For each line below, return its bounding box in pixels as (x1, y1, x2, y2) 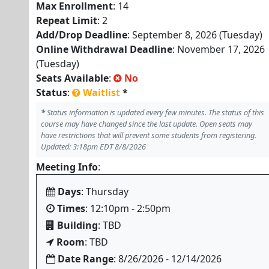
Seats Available (36, 71, 109, 85)
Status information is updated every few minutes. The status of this (45, 107, 264, 118)
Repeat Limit (36, 14, 97, 27)
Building (57, 219, 98, 232)
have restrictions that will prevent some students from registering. (41, 130, 256, 141)
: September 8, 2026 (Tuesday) (127, 28, 262, 41)
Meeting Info (36, 160, 98, 174)
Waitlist (83, 86, 120, 99)
